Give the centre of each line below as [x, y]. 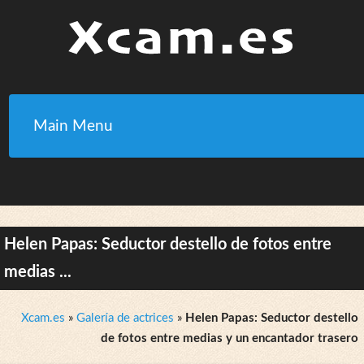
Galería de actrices [125, 318]
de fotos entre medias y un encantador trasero [230, 339]
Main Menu [74, 126]
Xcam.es [43, 318]
